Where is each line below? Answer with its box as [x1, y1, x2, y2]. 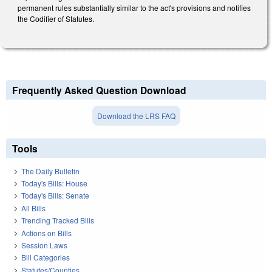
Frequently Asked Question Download [12, 83, 186, 98]
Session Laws [21, 239, 67, 250]
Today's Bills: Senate [21, 190, 89, 201]
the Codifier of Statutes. [18, 13, 96, 24]
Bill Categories [21, 252, 70, 263]
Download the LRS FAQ [97, 110, 175, 121]
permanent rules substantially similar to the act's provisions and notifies [18, 2, 251, 13]
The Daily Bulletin [21, 165, 80, 176]
